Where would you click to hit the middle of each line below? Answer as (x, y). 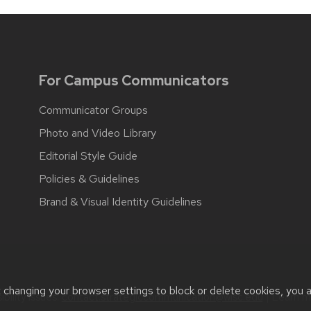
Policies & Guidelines (89, 178)
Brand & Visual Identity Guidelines (120, 201)
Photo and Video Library (97, 133)
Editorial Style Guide (88, 155)
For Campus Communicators (134, 80)
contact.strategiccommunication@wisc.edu (162, 297)
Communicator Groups (93, 110)
